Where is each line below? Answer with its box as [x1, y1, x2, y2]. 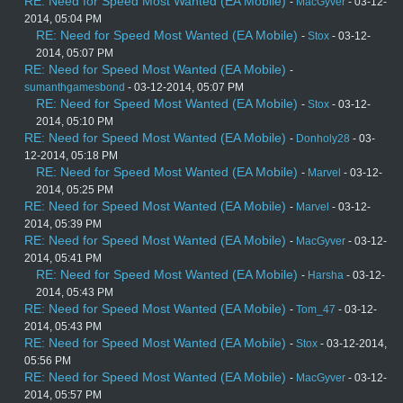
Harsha [308, 269, 344, 282]
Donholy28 [296, 132, 350, 146]
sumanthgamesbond [24, 81, 125, 94]
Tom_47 [296, 303, 336, 317]
